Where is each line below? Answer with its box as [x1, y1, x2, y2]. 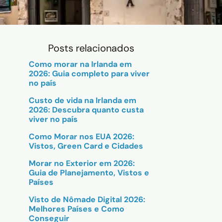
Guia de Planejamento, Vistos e [29, 167, 149, 178]
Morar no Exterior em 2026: [29, 158, 135, 168]
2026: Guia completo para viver [29, 68, 150, 79]
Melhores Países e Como [29, 204, 124, 214]
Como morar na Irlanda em [29, 59, 132, 69]
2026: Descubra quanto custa [29, 105, 144, 115]
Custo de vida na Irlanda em [29, 95, 136, 106]
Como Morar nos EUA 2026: [29, 131, 134, 142]
